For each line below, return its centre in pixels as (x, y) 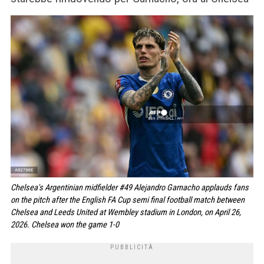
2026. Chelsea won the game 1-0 (65, 225)
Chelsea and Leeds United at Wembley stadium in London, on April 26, (126, 212)
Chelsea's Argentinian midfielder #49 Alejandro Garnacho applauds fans (130, 187)
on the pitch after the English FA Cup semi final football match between (128, 200)
